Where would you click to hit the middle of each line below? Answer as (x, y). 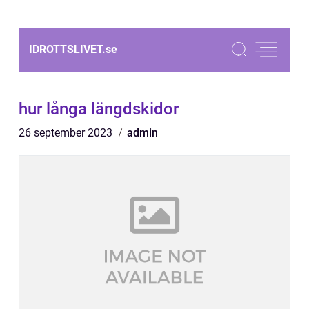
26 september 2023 (67, 133)
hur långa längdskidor (99, 109)
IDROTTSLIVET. (67, 49)
